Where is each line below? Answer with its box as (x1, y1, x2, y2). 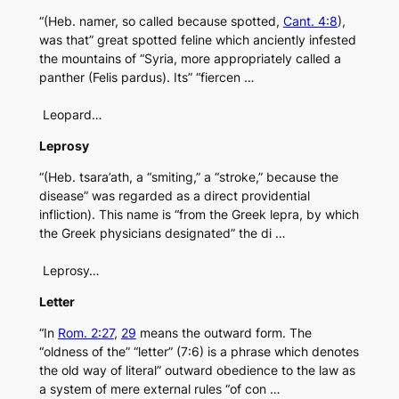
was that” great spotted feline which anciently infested (38, 32, 356, 48)
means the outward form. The (135, 325, 312, 341)
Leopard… (38, 107, 102, 123)
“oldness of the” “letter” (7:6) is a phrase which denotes (38, 344, 359, 360)
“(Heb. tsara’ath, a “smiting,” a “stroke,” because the (38, 169, 338, 185)
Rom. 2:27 (57, 325, 114, 341)
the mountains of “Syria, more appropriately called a (38, 51, 341, 67)
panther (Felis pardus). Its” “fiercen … (38, 69, 255, 85)
